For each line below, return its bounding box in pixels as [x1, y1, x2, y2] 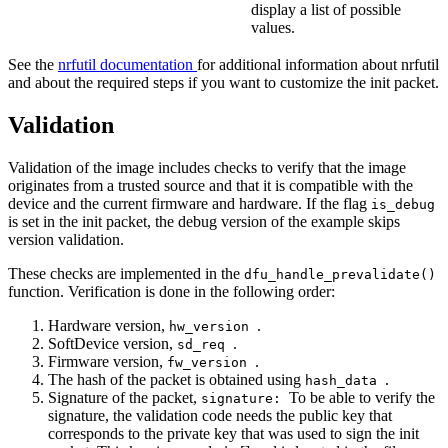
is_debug [371, 196, 435, 212]
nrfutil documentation [58, 56, 197, 74]
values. [251, 19, 295, 37]
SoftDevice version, [48, 334, 177, 352]
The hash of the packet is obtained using [48, 370, 305, 388]
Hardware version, [48, 316, 169, 334]
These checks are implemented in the [8, 264, 244, 282]
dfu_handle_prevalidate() [244, 266, 436, 282]
